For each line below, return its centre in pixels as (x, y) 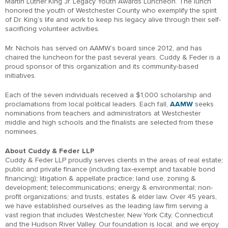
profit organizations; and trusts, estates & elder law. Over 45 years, (111, 196)
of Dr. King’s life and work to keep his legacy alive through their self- (113, 19)
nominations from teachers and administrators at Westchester (103, 113)
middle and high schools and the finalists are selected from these (109, 122)
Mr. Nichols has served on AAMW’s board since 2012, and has (104, 48)
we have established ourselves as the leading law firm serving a (107, 206)
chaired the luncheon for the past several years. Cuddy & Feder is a (113, 57)
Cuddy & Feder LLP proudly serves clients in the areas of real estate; (114, 160)
